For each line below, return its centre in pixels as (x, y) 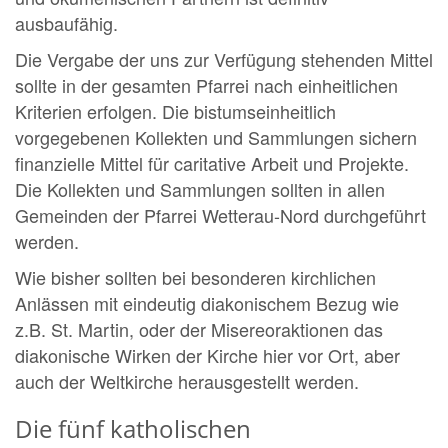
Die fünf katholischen (133, 429)
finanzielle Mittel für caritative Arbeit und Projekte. (212, 163)
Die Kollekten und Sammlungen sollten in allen (200, 189)
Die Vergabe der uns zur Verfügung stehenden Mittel (224, 59)
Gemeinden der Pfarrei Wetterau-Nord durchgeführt (220, 215)
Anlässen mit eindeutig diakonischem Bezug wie (207, 303)
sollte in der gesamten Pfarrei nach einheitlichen (206, 85)
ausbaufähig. (66, 23)
